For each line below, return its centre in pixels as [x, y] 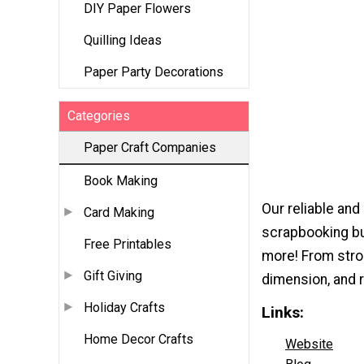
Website [309, 344]
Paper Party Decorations [154, 72]
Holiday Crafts [124, 308]
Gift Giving [113, 276]
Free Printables [128, 245]
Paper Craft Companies [150, 148]
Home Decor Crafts [139, 340]
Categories [99, 116]
